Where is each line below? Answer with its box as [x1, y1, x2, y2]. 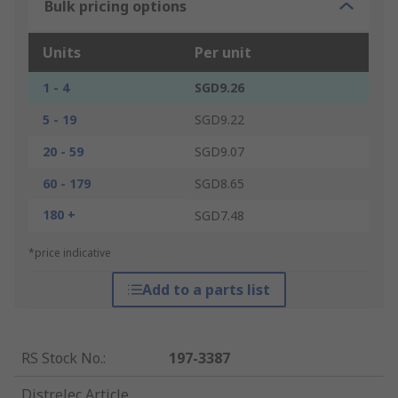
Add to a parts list [141, 280, 270, 300]
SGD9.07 [195, 143, 244, 161]
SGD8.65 [195, 175, 244, 193]
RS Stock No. [21, 348, 103, 369]
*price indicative [28, 245, 111, 261]
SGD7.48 [195, 207, 244, 225]
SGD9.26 [195, 79, 244, 97]
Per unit [195, 43, 251, 63]
